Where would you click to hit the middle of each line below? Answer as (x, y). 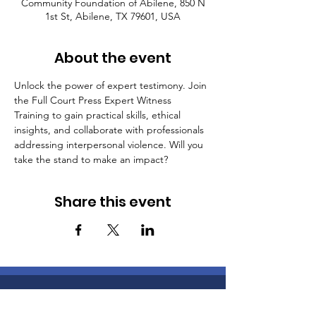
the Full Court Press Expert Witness (94, 101)
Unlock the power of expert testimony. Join (112, 86)
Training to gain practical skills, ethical (99, 115)
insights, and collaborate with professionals (110, 130)
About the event (113, 58)
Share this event (113, 202)
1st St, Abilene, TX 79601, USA (113, 17)
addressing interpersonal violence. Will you (110, 145)
